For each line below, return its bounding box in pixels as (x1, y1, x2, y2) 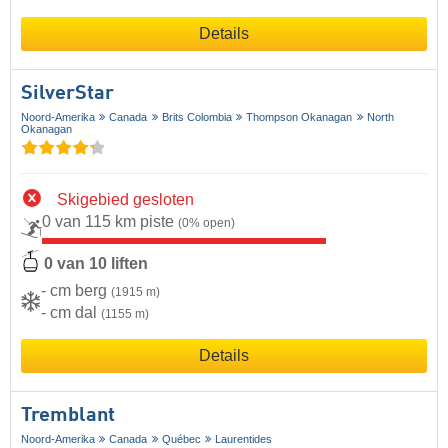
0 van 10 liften (44, 255, 148, 273)
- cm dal (41, 304, 101, 322)
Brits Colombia (161, 110, 232, 123)
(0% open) (178, 215, 235, 230)
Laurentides (215, 433, 273, 446)
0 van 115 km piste (42, 212, 178, 230)
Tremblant (21, 406, 115, 427)
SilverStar (21, 83, 114, 104)
